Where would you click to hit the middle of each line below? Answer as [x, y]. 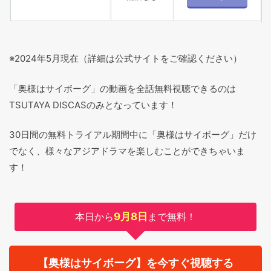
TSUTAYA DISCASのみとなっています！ [93, 105]
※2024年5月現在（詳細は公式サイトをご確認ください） [126, 59]
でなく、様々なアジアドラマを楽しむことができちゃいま [127, 151]
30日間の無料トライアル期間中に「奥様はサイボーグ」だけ [133, 135]
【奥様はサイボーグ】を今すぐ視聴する [135, 263]
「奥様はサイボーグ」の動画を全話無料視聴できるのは [122, 88]
